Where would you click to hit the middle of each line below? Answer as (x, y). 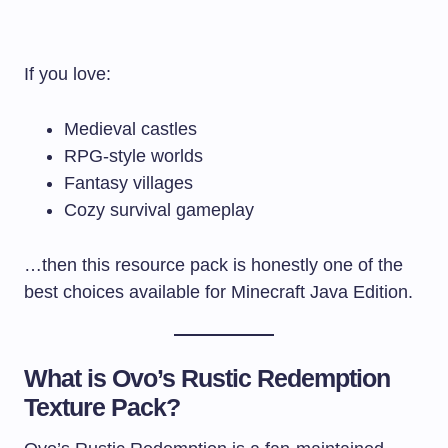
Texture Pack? (102, 406)
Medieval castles (130, 128)
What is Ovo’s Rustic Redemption (207, 377)
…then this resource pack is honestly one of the (213, 264)
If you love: (67, 73)
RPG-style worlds (133, 155)
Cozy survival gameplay (159, 209)
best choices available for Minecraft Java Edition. (218, 291)
